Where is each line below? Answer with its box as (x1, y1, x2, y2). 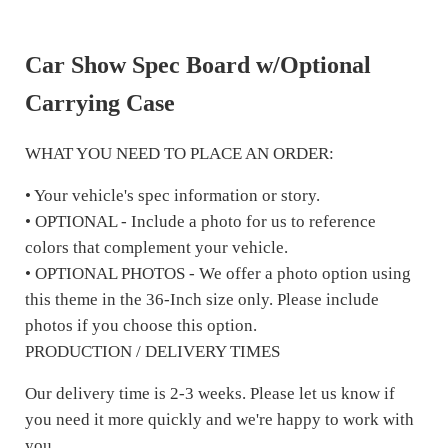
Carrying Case (24, 89, 175, 116)
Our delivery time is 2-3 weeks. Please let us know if (24, 384, 395, 404)
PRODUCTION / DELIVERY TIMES (24, 342, 280, 362)
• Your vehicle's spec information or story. (24, 186, 320, 206)
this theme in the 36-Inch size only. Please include (24, 290, 379, 310)
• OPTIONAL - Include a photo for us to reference (24, 212, 376, 232)
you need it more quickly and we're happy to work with (24, 410, 414, 430)
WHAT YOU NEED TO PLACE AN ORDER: (24, 144, 334, 164)
